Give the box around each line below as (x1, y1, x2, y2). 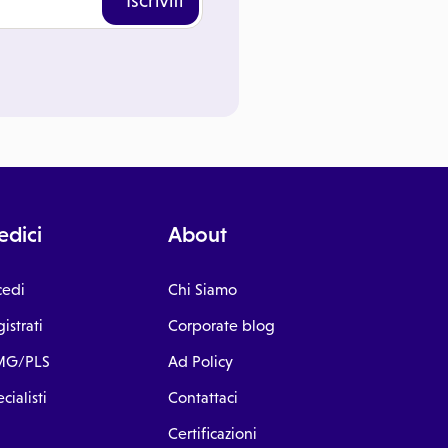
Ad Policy (168, 353, 233, 370)
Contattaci (168, 389, 238, 406)
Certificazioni (168, 425, 257, 442)
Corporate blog (168, 317, 275, 334)
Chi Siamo (168, 281, 237, 298)
